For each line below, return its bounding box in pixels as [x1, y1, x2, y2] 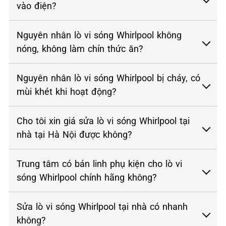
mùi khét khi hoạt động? [17, 86, 117, 97]
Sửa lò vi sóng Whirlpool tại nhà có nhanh [17, 201, 188, 212]
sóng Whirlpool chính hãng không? [17, 172, 157, 183]
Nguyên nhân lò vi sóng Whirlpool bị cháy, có [17, 73, 200, 84]
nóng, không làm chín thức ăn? [17, 43, 143, 54]
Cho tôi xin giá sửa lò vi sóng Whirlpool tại [17, 116, 190, 127]
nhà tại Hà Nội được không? [17, 129, 132, 140]
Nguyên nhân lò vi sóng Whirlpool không [17, 30, 182, 41]
